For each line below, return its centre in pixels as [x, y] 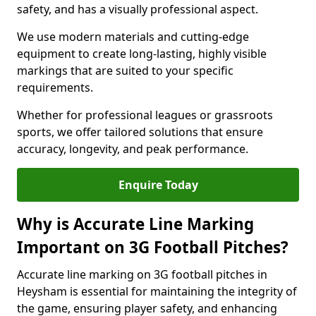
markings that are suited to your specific [125, 71]
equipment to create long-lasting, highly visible [142, 54]
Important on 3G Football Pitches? [153, 247]
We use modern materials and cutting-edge [133, 37]
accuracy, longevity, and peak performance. [133, 149]
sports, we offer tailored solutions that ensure [140, 132]
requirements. [55, 87]
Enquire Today [158, 185]
